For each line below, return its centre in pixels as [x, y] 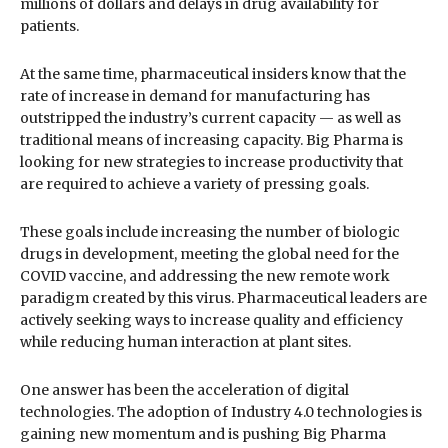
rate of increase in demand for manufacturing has [195, 95]
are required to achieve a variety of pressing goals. [194, 183]
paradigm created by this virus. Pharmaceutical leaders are [223, 297]
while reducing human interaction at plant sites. [185, 341]
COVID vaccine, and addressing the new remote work [205, 275]
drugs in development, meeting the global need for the [209, 253]
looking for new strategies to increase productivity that [211, 161]
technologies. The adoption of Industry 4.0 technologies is [221, 411]
